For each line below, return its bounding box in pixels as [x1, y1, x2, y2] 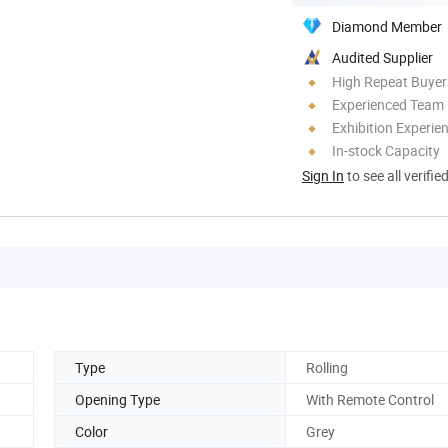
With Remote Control [306, 389, 434, 409]
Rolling [306, 357, 348, 377]
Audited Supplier [332, 47, 433, 67]
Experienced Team [332, 94, 444, 114]
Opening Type [75, 389, 160, 409]
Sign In [302, 165, 344, 185]
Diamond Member [332, 16, 442, 36]
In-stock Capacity [332, 140, 440, 160]
